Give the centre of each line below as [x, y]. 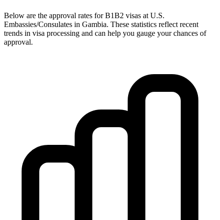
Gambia [94, 24]
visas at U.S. [144, 15]
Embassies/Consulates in [43, 24]
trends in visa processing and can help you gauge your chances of [105, 33]
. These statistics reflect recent [152, 24]
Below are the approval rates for [55, 15]
